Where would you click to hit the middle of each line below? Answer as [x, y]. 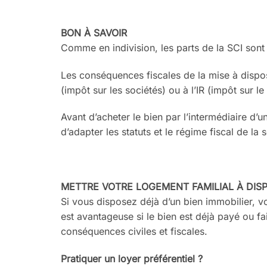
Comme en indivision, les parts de [139, 47]
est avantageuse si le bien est [128, 217]
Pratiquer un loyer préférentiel [128, 258]
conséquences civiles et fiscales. [134, 232]
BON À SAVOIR [94, 32]
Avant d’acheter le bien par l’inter [134, 117]
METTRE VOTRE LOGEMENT [126, 187]
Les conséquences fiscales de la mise [147, 75]
